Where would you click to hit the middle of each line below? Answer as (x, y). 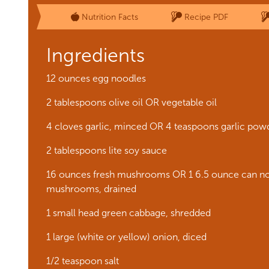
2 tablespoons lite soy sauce (107, 150)
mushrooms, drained (91, 189)
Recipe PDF (206, 17)
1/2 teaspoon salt (83, 261)
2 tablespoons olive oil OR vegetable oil (131, 102)
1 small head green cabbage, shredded (128, 213)
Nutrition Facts (110, 17)
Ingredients (95, 55)
